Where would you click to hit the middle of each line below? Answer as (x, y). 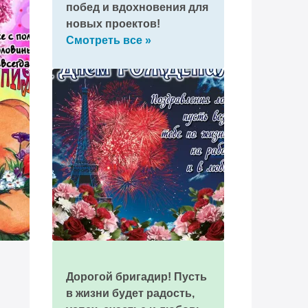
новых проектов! (113, 24)
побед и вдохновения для (137, 7)
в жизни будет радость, (130, 293)
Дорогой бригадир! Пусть (136, 277)
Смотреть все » (108, 40)
